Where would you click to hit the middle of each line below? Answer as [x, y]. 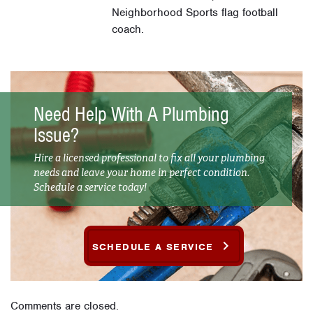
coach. [128, 30]
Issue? [56, 135]
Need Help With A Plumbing [131, 114]
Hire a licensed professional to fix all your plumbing [149, 158]
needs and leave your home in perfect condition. [141, 172]
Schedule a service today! [90, 187]
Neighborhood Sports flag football [195, 13]
